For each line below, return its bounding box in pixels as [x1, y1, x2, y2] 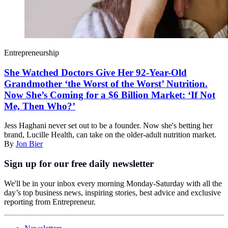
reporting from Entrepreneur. [4, 197, 96, 206]
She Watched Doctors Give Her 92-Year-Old [4, 67, 187, 78]
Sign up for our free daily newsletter [4, 158, 154, 169]
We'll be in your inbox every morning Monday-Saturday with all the [4, 179, 222, 188]
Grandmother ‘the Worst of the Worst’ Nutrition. [4, 78, 208, 89]
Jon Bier [16, 139, 43, 149]
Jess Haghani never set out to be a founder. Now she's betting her [4, 121, 213, 130]
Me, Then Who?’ [4, 100, 75, 111]
